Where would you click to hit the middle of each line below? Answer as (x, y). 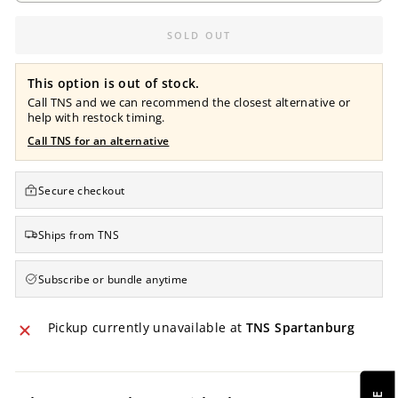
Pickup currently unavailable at (147, 328)
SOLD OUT (199, 36)
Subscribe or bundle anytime (113, 279)
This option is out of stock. (114, 84)
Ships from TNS (79, 235)
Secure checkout (82, 190)
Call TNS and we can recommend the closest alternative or (189, 103)
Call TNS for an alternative (99, 141)
